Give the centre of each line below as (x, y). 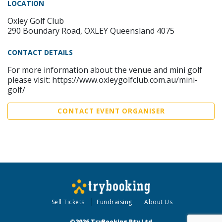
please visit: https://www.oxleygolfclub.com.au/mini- (103, 80)
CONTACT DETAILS (40, 52)
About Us (159, 202)
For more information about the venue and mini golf (105, 70)
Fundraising (114, 202)
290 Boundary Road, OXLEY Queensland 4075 (91, 30)
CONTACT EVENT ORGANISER (111, 111)
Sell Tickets (68, 202)
